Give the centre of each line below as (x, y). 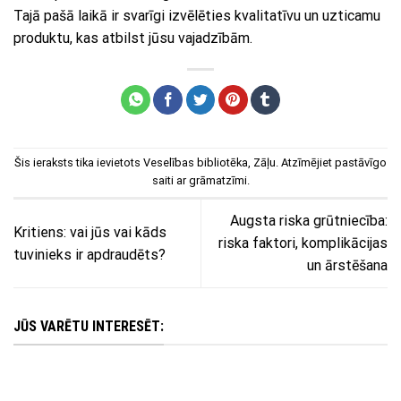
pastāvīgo (361, 163)
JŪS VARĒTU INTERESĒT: (89, 326)
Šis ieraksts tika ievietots (79, 163)
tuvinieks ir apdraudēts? (90, 254)
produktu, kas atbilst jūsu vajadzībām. (133, 38)
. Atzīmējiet (305, 163)
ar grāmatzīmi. (211, 181)
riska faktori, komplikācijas (303, 243)
